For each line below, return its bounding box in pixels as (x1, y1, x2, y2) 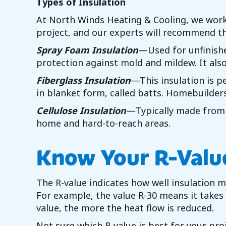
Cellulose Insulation (36, 104, 126, 117)
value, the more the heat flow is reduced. (36, 202, 214, 214)
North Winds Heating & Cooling (49, 14, 186, 26)
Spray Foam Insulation (36, 44, 138, 56)
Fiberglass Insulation (36, 74, 131, 87)
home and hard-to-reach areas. (36, 117, 171, 130)
